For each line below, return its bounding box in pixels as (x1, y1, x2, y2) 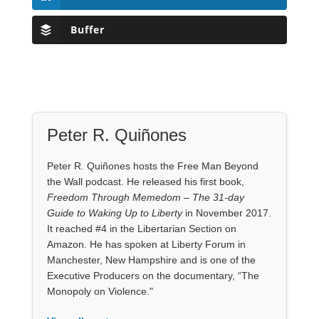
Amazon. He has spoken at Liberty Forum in (46, 238, 246, 250)
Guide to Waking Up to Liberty (46, 206, 182, 219)
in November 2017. (182, 206, 271, 219)
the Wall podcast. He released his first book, (46, 175, 244, 187)
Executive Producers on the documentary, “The (46, 269, 259, 281)
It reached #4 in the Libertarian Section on (46, 222, 236, 234)
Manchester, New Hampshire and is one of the (46, 253, 256, 266)
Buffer (70, 22, 105, 36)
